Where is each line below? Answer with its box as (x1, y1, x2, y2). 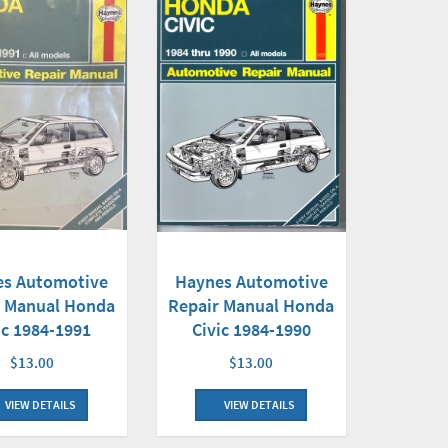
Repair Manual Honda (168, 294, 335, 318)
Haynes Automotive (174, 270, 328, 294)
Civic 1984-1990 (191, 318, 311, 342)
